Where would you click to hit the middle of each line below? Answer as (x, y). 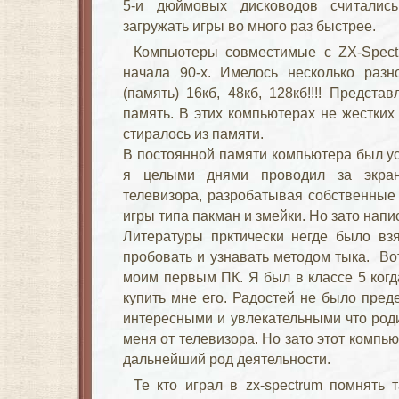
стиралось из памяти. (193, 134)
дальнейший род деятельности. (227, 359)
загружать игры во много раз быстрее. (249, 26)
